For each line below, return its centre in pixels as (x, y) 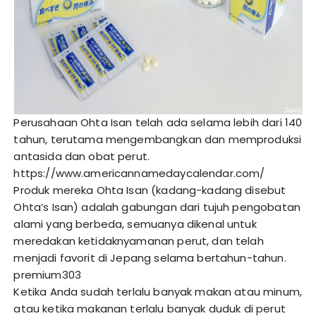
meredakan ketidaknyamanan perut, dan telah (139, 241)
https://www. (49, 174)
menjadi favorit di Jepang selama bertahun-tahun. (150, 258)
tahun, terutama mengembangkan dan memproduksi (158, 140)
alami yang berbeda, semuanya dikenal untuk (135, 224)
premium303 (47, 275)
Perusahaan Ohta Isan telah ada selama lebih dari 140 (158, 123)
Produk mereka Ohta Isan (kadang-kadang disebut (150, 190)
